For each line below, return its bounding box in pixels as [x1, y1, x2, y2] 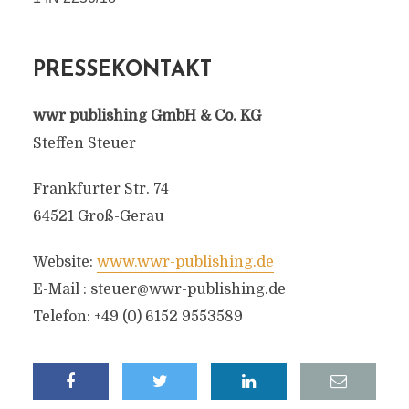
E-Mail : [32, 281, 90, 298]
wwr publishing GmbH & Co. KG [32, 108, 261, 124]
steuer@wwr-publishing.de [89, 281, 286, 298]
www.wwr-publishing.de [96, 254, 274, 270]
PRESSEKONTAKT [32, 60, 212, 81]
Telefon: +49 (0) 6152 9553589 [32, 309, 243, 325]
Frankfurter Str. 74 [32, 181, 169, 197]
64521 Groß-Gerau [32, 208, 164, 225]
